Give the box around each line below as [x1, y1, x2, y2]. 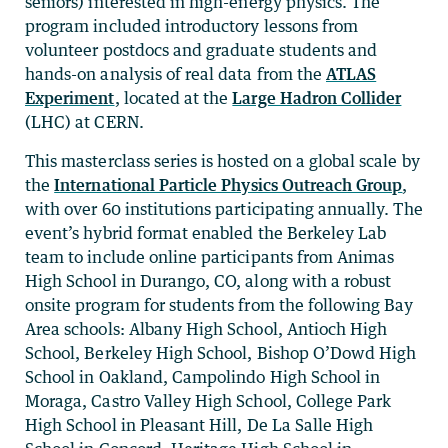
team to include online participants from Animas [25, 247, 395, 268]
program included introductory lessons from [25, 16, 359, 37]
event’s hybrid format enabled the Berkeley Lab [25, 223, 387, 244]
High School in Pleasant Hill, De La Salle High [25, 415, 374, 436]
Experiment [25, 88, 115, 109]
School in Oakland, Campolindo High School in [25, 367, 381, 388]
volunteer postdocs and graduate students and [25, 40, 378, 61]
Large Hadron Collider [232, 88, 402, 109]
